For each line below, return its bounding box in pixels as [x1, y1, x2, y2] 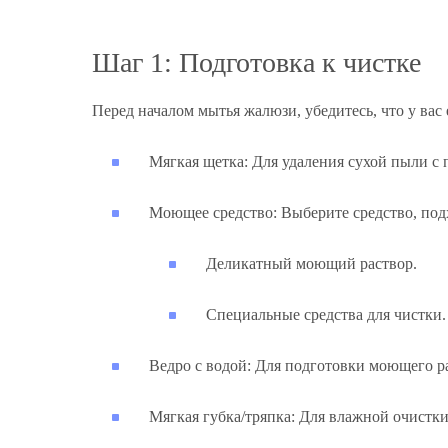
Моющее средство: [149, 204, 277, 222]
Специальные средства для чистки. [206, 306, 446, 324]
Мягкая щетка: [149, 153, 248, 171]
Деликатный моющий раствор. [206, 255, 417, 273]
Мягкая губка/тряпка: [149, 408, 295, 426]
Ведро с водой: [149, 357, 251, 375]
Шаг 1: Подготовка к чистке [92, 47, 421, 79]
